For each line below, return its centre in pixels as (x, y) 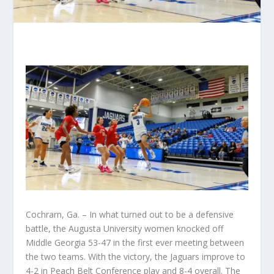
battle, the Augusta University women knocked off (125, 229)
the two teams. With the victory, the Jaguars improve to (136, 257)
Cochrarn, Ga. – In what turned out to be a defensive (130, 215)
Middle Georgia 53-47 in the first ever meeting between (135, 243)
